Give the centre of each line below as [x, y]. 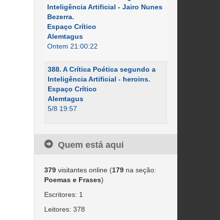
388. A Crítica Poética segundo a [101, 69]
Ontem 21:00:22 [72, 46]
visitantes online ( [84, 170]
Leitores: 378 [64, 209]
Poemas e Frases [72, 180]
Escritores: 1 [63, 194]
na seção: [140, 170]
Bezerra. [60, 17]
